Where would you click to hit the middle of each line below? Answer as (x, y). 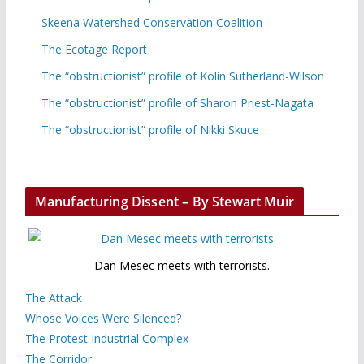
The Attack (53, 297)
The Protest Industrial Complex (106, 338)
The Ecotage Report (94, 49)
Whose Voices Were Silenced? (103, 318)
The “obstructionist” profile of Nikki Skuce (150, 129)
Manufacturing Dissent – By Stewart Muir (164, 201)
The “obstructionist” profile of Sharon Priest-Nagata (177, 102)
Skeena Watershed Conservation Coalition (152, 22)
